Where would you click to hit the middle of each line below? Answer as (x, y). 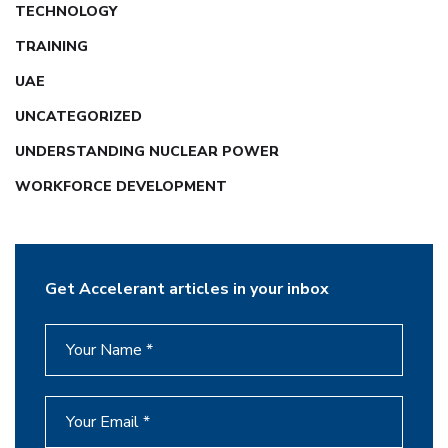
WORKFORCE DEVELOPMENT (121, 187)
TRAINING (51, 47)
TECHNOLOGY (66, 12)
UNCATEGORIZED (78, 117)
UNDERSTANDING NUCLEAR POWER (147, 152)
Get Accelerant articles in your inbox (187, 289)
